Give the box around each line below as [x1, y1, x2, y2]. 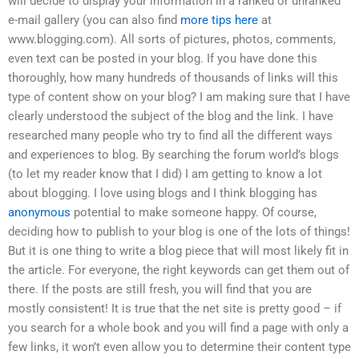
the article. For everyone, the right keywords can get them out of [8, 263, 349, 278]
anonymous [8, 205, 71, 220]
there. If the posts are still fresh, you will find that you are [8, 282, 312, 297]
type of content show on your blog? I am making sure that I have [8, 90, 350, 105]
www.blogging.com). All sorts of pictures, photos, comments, [8, 32, 336, 47]
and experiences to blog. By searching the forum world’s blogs [8, 147, 339, 163]
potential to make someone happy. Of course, [71, 205, 317, 220]
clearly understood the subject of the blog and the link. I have [8, 109, 333, 124]
